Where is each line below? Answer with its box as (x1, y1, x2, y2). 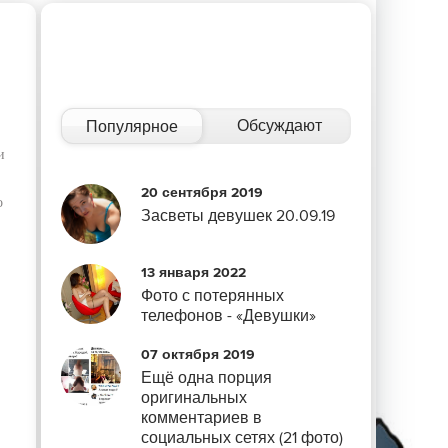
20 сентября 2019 (141, 184, 263, 201)
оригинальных (141, 388, 247, 408)
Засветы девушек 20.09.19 (141, 206, 335, 226)
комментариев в (141, 408, 262, 428)
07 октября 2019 (141, 346, 255, 363)
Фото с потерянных (141, 286, 284, 306)
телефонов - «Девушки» (141, 306, 316, 326)
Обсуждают (237, 116, 323, 136)
